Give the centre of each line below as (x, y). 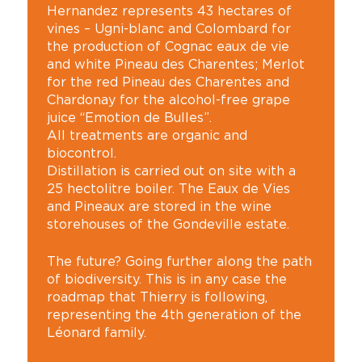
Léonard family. (96, 332)
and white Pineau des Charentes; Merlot (175, 64)
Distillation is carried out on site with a (171, 170)
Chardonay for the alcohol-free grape (168, 99)
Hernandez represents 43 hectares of (169, 11)
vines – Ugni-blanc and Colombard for (168, 28)
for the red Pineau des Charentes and (168, 82)
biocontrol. (81, 153)
